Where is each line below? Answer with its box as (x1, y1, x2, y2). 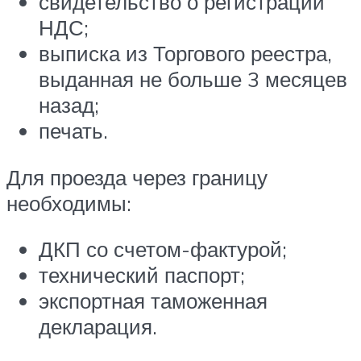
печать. (39, 118, 108, 144)
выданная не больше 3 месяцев (39, 66, 347, 93)
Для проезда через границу (6, 164, 268, 190)
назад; (39, 92, 99, 118)
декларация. (39, 313, 157, 340)
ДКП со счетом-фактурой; (39, 236, 287, 263)
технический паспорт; (39, 262, 245, 288)
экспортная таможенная (39, 288, 268, 314)
